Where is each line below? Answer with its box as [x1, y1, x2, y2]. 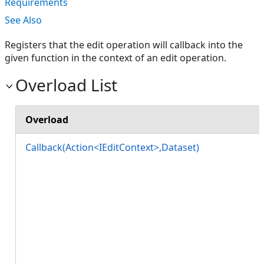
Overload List [15, 74, 117, 96]
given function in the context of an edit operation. [5, 51, 226, 64]
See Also [5, 14, 42, 27]
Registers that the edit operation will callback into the [5, 38, 243, 51]
